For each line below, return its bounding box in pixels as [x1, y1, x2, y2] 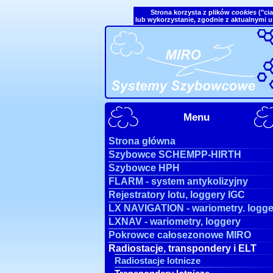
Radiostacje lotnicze [115, 255, 200, 266]
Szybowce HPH [108, 163, 180, 173]
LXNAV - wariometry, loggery [108, 216, 241, 227]
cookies [232, 9, 257, 16]
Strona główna [108, 136, 175, 146]
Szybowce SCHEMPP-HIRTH [108, 149, 241, 160]
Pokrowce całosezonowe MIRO [108, 230, 251, 240]
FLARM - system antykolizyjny [108, 176, 248, 186]
